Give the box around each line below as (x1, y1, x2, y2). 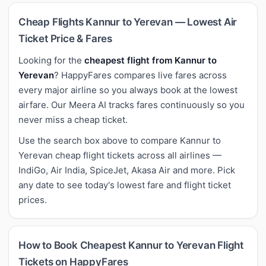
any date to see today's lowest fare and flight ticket (18, 179, 231, 191)
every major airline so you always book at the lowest (18, 84, 237, 96)
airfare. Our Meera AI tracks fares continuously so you (18, 99, 245, 110)
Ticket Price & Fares (18, 32, 113, 45)
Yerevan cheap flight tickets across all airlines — (18, 149, 221, 161)
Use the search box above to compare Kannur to (18, 134, 221, 146)
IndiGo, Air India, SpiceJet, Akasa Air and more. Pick (18, 164, 235, 176)
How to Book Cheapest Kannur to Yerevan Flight (18, 239, 243, 251)
